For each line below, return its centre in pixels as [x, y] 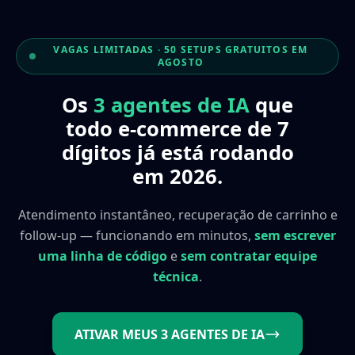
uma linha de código [103, 256]
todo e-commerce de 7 [177, 129]
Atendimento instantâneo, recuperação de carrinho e [177, 215]
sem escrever [295, 235]
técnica [176, 277]
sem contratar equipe [249, 256]
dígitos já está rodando [177, 153]
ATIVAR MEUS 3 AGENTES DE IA [170, 334]
